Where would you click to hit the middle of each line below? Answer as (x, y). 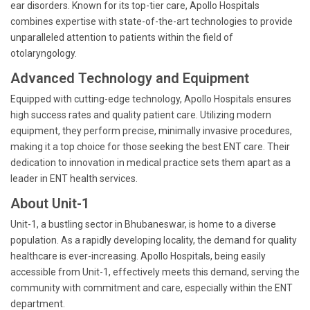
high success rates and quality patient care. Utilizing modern (141, 115)
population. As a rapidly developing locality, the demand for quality (154, 240)
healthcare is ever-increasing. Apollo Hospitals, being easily (138, 256)
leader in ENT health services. (74, 179)
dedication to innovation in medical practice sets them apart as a (151, 163)
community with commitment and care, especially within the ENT (152, 288)
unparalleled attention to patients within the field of (122, 37)
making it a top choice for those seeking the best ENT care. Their (150, 147)
